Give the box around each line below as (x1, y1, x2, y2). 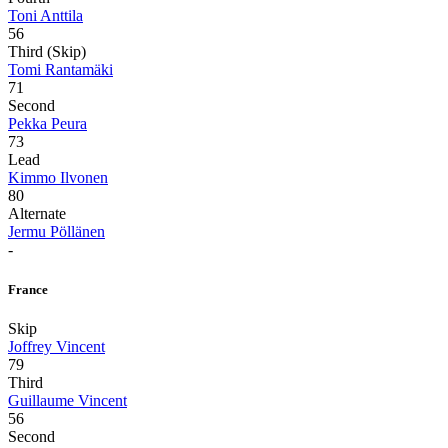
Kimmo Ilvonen (8, 169, 108, 187)
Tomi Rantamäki (8, 61, 113, 79)
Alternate (8, 205, 66, 223)
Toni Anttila (8, 7, 83, 25)
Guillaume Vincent (8, 391, 127, 409)
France (8, 281, 48, 297)
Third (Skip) (8, 43, 86, 61)
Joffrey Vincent (8, 337, 105, 355)
